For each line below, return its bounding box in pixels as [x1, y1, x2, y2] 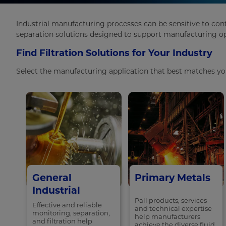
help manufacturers [135, 212, 200, 221]
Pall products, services [135, 196, 207, 205]
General [32, 172, 72, 184]
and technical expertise [135, 204, 212, 213]
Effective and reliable [32, 201, 102, 209]
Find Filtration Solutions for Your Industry [16, 47, 212, 59]
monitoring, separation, [32, 209, 110, 217]
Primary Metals [135, 172, 210, 184]
